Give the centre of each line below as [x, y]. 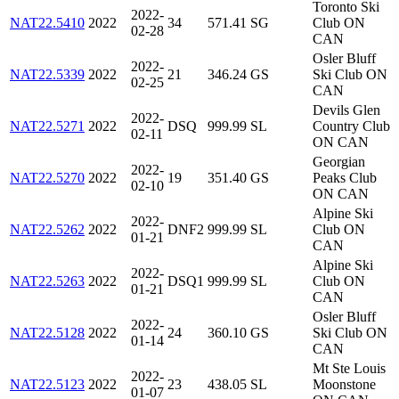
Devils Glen [346, 110]
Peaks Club [345, 178]
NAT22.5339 [47, 75]
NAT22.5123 [47, 385]
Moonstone [344, 385]
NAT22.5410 [47, 23]
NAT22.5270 [47, 178]
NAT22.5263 [47, 281]
